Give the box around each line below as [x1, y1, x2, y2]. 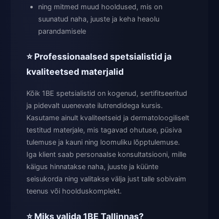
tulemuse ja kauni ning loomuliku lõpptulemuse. [26, 138, 180, 147]
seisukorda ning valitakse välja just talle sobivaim [26, 175, 186, 183]
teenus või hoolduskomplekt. [26, 187, 122, 196]
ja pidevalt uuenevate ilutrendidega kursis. [26, 101, 163, 110]
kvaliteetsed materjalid [26, 66, 124, 77]
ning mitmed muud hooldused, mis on [38, 2, 162, 11]
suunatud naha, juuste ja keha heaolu [38, 15, 159, 23]
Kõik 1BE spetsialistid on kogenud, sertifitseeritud [26, 89, 187, 98]
